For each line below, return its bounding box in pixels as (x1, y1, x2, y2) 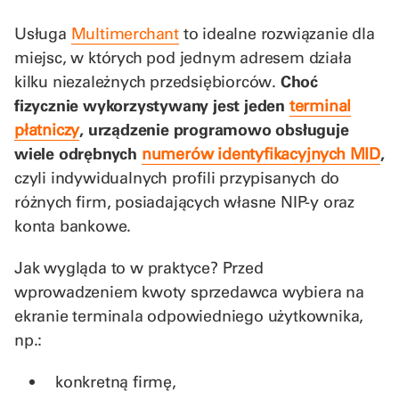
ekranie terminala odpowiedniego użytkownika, (14, 305, 364, 326)
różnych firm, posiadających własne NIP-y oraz (14, 191, 354, 212)
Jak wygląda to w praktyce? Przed (14, 256, 264, 278)
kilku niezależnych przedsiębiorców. (14, 70, 281, 92)
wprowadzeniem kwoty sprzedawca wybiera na (14, 281, 364, 302)
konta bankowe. (14, 215, 132, 236)
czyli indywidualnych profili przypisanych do (14, 167, 340, 188)
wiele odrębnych (14, 142, 142, 164)
